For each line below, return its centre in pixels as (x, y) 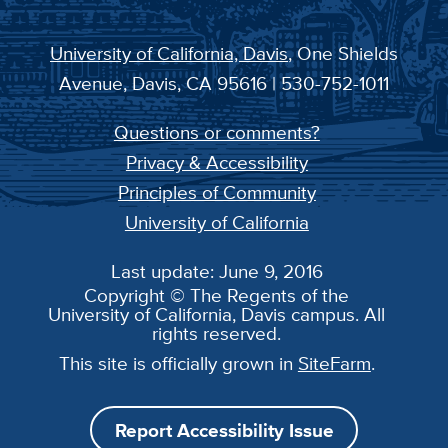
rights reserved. (217, 332)
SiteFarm (334, 362)
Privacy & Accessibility (216, 161)
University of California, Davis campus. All (217, 313)
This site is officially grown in (178, 362)
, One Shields (343, 52)
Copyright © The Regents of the (217, 294)
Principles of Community (216, 191)
